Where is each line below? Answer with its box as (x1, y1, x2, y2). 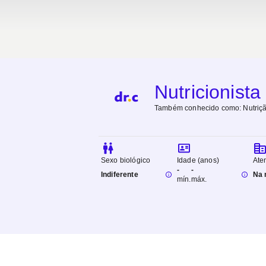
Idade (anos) (177, 156, 219, 164)
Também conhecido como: (154, 103, 243, 112)
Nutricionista (154, 81, 261, 103)
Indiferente (101, 170, 138, 179)
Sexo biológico (101, 156, 151, 164)
